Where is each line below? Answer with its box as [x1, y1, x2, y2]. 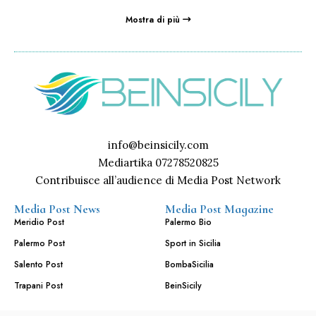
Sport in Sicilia [165, 237, 221, 250]
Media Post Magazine [165, 202, 274, 217]
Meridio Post [14, 216, 64, 229]
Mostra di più [125, 13, 180, 26]
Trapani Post [14, 279, 63, 293]
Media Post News [14, 202, 100, 217]
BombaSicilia [165, 258, 214, 272]
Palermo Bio [165, 216, 212, 229]
